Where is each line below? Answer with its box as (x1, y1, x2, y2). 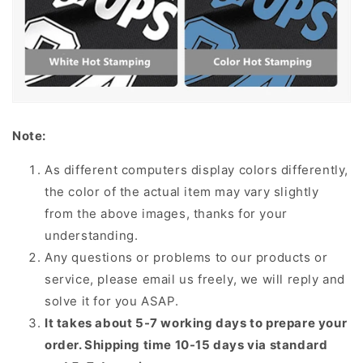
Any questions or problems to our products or (45, 250, 328, 266)
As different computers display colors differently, (45, 162, 349, 178)
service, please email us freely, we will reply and (45, 271, 346, 288)
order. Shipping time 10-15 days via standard (45, 337, 328, 353)
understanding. (45, 228, 139, 244)
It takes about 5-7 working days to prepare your (45, 315, 348, 331)
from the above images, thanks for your (45, 206, 288, 222)
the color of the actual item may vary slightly (45, 184, 319, 200)
